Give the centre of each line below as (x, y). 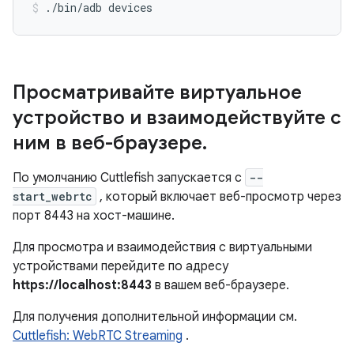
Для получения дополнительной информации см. (155, 317)
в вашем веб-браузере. (220, 285)
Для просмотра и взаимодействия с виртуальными (162, 247)
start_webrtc (53, 196)
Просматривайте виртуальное (157, 92)
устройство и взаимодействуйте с (177, 118)
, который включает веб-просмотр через (219, 197)
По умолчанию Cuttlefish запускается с (129, 178)
